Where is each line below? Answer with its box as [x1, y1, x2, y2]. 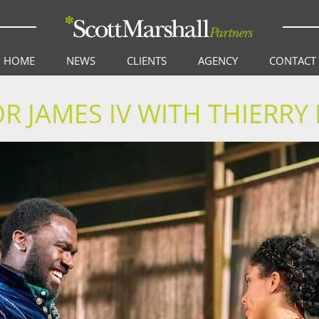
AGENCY [197, 53, 238, 68]
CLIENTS [126, 53, 167, 68]
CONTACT [268, 53, 316, 68]
